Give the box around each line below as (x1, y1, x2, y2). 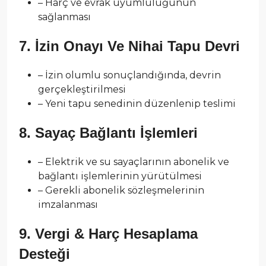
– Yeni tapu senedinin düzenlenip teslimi (38, 97, 236, 109)
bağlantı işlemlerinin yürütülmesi (38, 170, 202, 182)
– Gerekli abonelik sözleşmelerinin (38, 184, 204, 196)
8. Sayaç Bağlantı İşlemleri (19, 124, 198, 141)
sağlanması (38, 11, 91, 23)
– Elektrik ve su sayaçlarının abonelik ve (38, 156, 229, 167)
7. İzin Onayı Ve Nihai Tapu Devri (19, 37, 240, 54)
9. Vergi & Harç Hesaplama (19, 225, 198, 242)
